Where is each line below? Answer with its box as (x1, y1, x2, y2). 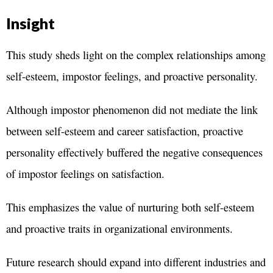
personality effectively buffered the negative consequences (6, 144, 263, 160)
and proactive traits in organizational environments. (6, 221, 233, 236)
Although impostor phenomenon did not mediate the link (6, 102, 258, 118)
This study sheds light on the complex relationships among (6, 47, 266, 63)
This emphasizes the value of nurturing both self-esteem (6, 199, 254, 215)
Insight (6, 14, 55, 33)
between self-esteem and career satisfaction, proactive (6, 123, 243, 139)
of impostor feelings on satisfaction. (6, 166, 165, 182)
